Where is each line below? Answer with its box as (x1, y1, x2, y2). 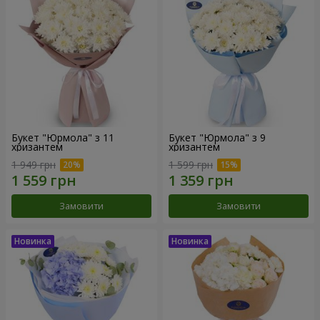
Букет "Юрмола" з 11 (11, 130, 114, 144)
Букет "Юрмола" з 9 (169, 130, 266, 144)
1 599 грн (169, 158, 213, 172)
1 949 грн (11, 158, 56, 172)
